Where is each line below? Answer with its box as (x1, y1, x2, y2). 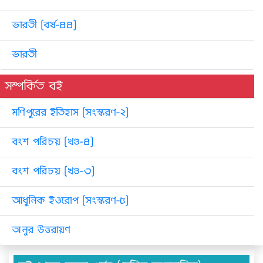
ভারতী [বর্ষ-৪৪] (12, 18, 76, 33)
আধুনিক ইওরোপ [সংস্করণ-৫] (12, 193, 129, 209)
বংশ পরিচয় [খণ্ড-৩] (12, 164, 95, 180)
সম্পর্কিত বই (5, 77, 63, 96)
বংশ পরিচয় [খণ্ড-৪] (12, 134, 93, 150)
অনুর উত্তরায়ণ (12, 222, 70, 238)
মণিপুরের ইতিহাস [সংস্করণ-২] (12, 105, 129, 121)
